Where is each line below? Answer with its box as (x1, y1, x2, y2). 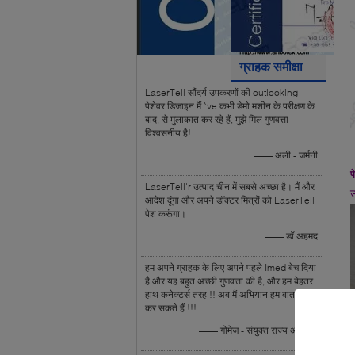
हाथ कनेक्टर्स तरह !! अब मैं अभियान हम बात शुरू (145, 288, 311, 300)
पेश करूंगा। (145, 208, 186, 219)
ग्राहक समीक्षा (239, 59, 303, 74)
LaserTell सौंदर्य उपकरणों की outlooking (145, 86, 298, 98)
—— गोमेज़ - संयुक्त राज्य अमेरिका (199, 324, 318, 336)
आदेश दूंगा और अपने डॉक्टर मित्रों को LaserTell (145, 194, 315, 206)
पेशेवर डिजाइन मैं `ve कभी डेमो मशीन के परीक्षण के (145, 100, 315, 112)
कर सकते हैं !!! (145, 302, 197, 314)
